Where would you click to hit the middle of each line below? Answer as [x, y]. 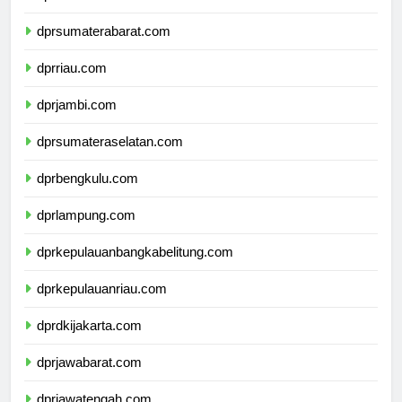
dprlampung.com [86, 232]
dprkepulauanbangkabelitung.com [135, 268]
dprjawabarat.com [89, 379]
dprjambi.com [77, 121]
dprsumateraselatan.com [110, 158]
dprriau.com [72, 84]
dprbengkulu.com [87, 195]
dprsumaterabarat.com [104, 48]
